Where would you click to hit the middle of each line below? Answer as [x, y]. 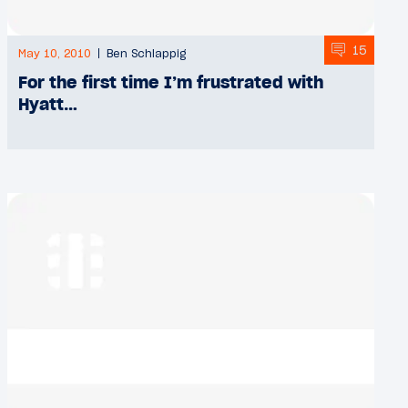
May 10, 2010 [54, 54]
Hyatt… [47, 104]
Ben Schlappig [146, 54]
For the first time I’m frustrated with [170, 82]
